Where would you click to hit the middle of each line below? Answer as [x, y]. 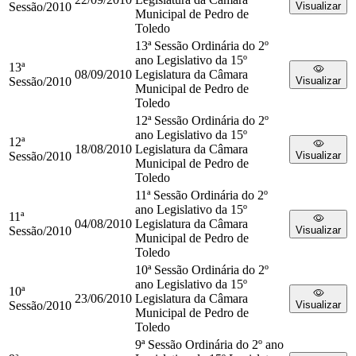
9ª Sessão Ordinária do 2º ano [209, 344]
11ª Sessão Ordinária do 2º [201, 195]
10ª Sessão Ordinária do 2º [202, 270]
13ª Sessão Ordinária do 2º [202, 46]
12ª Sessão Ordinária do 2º [202, 120]
